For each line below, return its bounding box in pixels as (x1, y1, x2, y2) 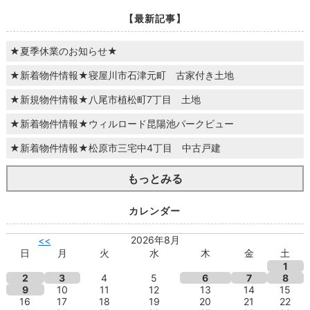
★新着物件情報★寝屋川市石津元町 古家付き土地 (9, 69, 234, 82)
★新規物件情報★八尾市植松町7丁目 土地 (9, 93, 201, 106)
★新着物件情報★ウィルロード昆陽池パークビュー (9, 118, 234, 130)
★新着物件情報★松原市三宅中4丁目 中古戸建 (9, 142, 221, 154)
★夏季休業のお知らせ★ (9, 45, 118, 57)
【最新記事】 (123, 12, 186, 25)
